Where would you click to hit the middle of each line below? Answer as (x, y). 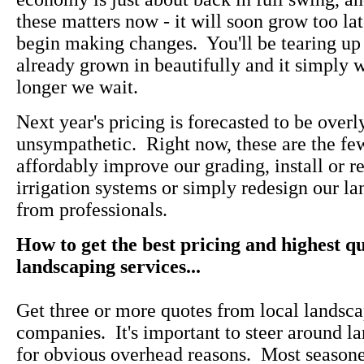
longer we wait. (77, 87)
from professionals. (92, 210)
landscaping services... (108, 267)
